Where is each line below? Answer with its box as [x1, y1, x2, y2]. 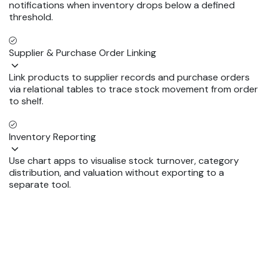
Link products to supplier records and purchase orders [9, 70, 250, 83]
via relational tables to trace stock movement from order [9, 82, 258, 95]
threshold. [9, 10, 53, 23]
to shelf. [9, 94, 44, 107]
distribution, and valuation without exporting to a [9, 166, 224, 179]
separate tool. [9, 178, 71, 191]
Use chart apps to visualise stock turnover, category [9, 154, 239, 167]
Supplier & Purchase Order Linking [9, 46, 156, 59]
